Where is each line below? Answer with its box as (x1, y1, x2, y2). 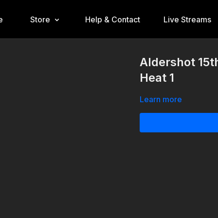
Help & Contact (85, 15, 140, 24)
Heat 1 (140, 71, 175, 85)
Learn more (140, 94, 182, 104)
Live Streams (163, 15, 211, 24)
